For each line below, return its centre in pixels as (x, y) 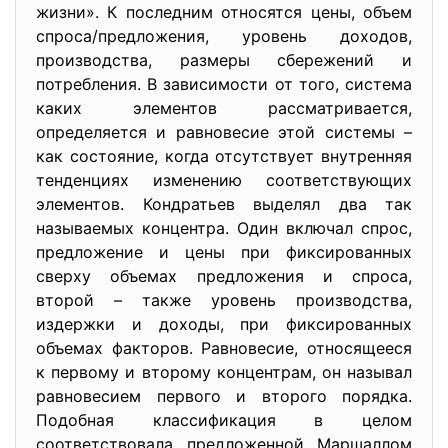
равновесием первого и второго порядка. (224, 396)
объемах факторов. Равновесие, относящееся (224, 348)
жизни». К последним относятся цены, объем (224, 12)
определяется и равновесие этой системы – (224, 132)
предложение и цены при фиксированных (224, 252)
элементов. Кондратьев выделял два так (224, 204)
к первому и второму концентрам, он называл (224, 372)
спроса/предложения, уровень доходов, (224, 36)
